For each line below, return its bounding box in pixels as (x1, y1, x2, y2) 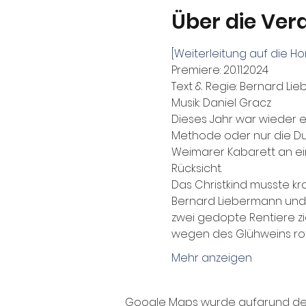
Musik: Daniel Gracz (171, 95, 271, 111)
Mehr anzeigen (171, 250, 252, 266)
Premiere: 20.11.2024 (171, 62, 268, 78)
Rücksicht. (171, 161, 222, 176)
